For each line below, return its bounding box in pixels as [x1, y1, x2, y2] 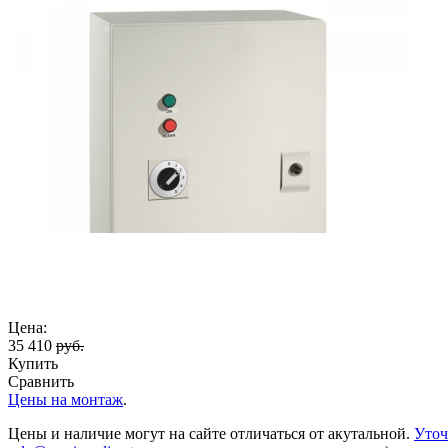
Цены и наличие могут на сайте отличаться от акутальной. [8, 424, 414, 442]
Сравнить [8, 372, 74, 390]
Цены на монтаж [8, 390, 123, 408]
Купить [8, 354, 58, 372]
